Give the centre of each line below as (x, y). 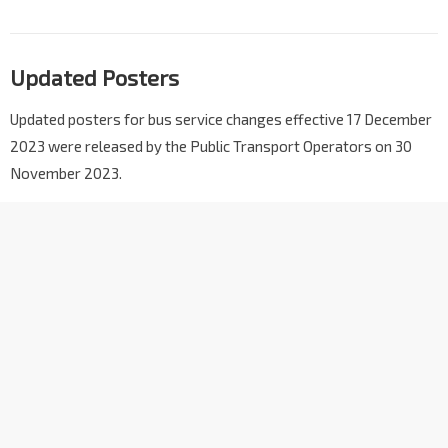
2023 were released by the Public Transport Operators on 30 (211, 146)
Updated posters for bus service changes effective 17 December (221, 119)
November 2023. (66, 173)
